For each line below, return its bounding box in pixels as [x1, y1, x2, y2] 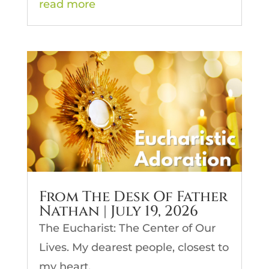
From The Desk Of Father [38, 187, 228, 207]
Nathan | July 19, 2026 [38, 202, 198, 222]
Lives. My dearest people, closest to [38, 241, 229, 255]
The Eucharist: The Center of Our [38, 222, 216, 235]
